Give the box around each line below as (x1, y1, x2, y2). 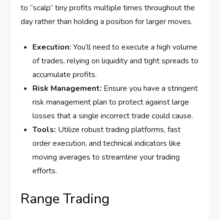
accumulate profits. (32, 69, 97, 81)
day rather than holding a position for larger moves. (21, 16, 193, 27)
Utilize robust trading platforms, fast (56, 124, 181, 136)
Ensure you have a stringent (102, 83, 198, 94)
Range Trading (21, 190, 110, 209)
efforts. (32, 165, 57, 177)
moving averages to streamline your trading (32, 152, 180, 163)
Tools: (32, 124, 56, 136)
